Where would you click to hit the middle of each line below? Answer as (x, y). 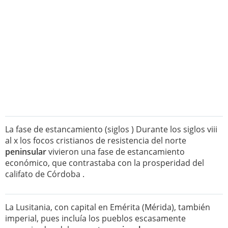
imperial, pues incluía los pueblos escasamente (95, 218)
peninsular (26, 152)
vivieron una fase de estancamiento (116, 152)
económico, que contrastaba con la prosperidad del (105, 163)
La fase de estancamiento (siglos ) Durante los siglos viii (111, 129)
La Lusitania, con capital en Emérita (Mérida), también (108, 207)
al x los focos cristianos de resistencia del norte (96, 140)
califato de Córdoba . (45, 174)
